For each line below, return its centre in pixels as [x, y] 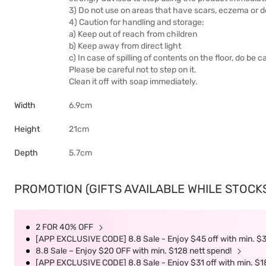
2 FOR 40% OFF [65, 227]
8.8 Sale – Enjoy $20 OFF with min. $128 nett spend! [134, 251]
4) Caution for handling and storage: [137, 22]
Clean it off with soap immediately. [133, 82]
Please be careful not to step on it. [133, 70]
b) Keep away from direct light [125, 46]
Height [27, 129]
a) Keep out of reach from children [133, 34]
